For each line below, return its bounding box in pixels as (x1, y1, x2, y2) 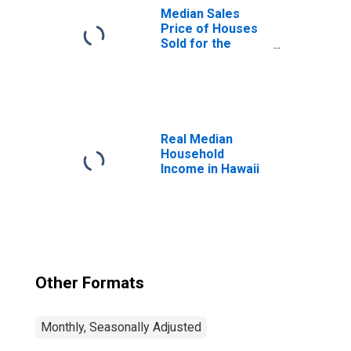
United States (161, 51, 241, 66)
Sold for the (161, 36, 231, 51)
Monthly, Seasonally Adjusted (41, 320, 201, 335)
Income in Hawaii (161, 161, 259, 176)
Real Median (161, 132, 233, 147)
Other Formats (35, 273, 144, 292)
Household (161, 147, 224, 161)
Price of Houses (161, 21, 258, 36)
